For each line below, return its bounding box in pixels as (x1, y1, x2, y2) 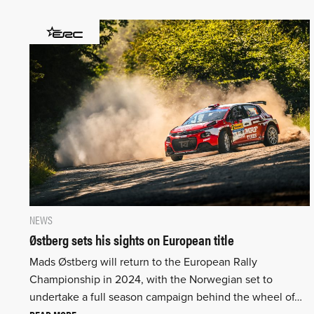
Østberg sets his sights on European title (29, 229, 234, 250)
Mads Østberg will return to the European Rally (29, 255, 257, 270)
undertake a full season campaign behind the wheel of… (29, 290, 302, 305)
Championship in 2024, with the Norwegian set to (29, 273, 273, 287)
